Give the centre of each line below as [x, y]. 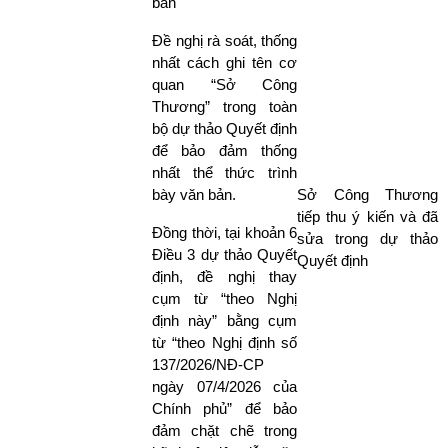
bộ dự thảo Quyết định [224, 128]
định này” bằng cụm [224, 320]
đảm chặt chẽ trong [224, 430]
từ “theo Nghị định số [224, 342]
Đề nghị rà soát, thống [224, 40]
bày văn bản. [194, 194]
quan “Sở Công [224, 84]
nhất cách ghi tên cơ [224, 62]
